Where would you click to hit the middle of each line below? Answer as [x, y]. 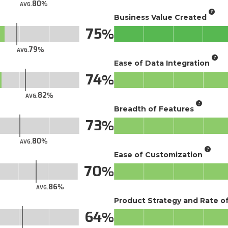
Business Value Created [160, 17]
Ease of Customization [158, 154]
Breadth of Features [154, 109]
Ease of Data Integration [162, 63]
